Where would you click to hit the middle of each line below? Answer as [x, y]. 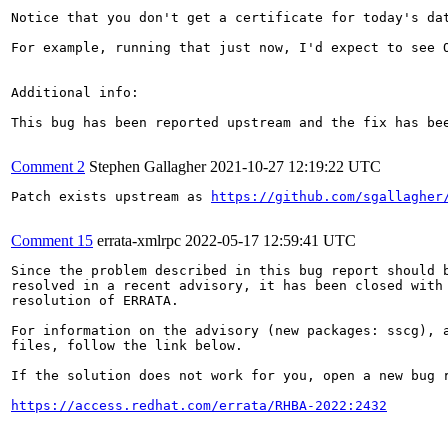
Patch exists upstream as [111, 196]
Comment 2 [48, 166]
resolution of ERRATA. [95, 300]
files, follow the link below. [127, 345]
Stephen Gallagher [147, 166]
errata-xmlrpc [139, 240]
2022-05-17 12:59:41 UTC [270, 240]
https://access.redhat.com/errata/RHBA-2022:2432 [199, 405]
